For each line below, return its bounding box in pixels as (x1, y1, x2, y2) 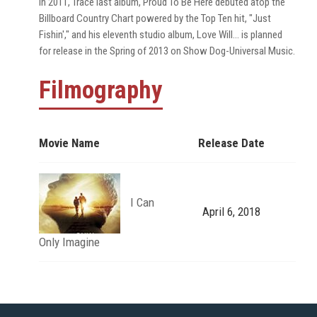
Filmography (39, 75, 163, 105)
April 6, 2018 (202, 204, 260, 219)
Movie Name (39, 135, 100, 150)
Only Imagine (39, 234, 100, 249)
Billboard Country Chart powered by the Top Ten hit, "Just (39, 11, 271, 25)
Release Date (198, 135, 265, 150)
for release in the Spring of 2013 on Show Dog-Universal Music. (39, 44, 295, 57)
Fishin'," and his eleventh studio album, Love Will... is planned (39, 28, 282, 41)
